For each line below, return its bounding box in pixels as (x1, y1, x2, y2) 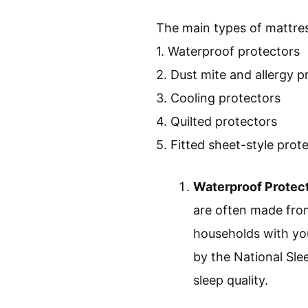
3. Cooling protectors (156, 90, 280, 105)
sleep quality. (193, 272, 268, 287)
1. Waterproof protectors (156, 43, 300, 58)
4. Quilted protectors (156, 113, 277, 129)
